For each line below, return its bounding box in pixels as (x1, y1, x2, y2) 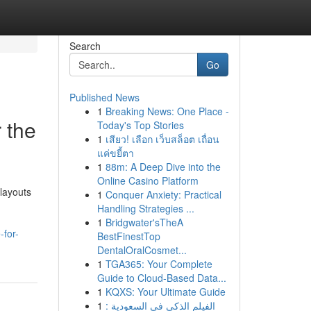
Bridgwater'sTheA (105, 215, 183, 229)
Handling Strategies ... (96, 201, 194, 215)
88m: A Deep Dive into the (105, 160, 221, 174)
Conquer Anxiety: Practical (105, 187, 221, 201)
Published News (69, 90, 140, 104)
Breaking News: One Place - (105, 104, 229, 118)
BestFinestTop (96, 229, 160, 243)
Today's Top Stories (96, 118, 184, 132)
